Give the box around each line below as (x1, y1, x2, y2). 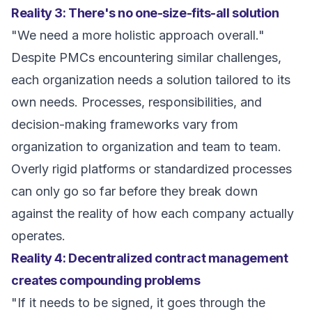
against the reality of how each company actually (11, 206, 294, 221)
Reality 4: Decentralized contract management (11, 251, 288, 265)
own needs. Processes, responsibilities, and (11, 95, 262, 109)
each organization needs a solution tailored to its (11, 72, 290, 87)
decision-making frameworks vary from (11, 117, 238, 132)
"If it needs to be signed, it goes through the (11, 295, 265, 310)
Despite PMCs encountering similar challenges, (11, 50, 281, 65)
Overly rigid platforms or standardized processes (11, 162, 292, 176)
